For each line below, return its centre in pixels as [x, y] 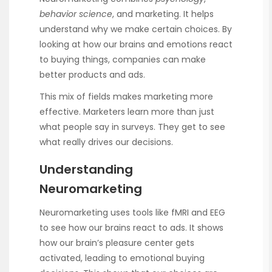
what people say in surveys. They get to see [132, 127]
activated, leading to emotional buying [122, 258]
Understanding [86, 169]
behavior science [76, 14]
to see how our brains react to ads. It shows [131, 228]
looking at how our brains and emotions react [136, 44]
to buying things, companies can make [123, 59]
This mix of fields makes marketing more [126, 96]
